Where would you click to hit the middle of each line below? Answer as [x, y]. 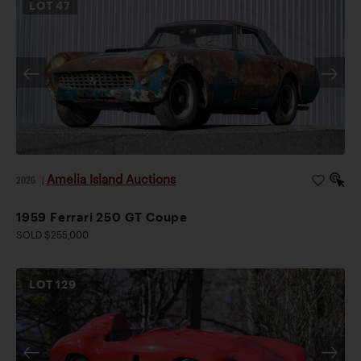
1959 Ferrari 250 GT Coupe [102, 217]
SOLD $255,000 [52, 235]
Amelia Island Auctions [111, 179]
